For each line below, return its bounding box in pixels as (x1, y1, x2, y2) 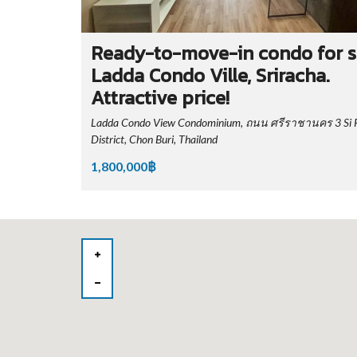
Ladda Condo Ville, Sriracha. (91, 61, 330, 89)
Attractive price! (91, 83, 229, 112)
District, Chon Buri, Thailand (91, 131, 218, 146)
